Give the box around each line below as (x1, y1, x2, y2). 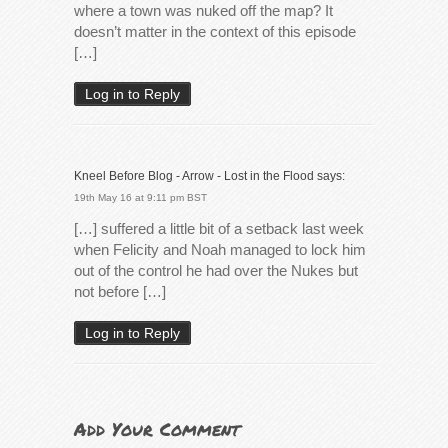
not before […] (74, 282, 166, 300)
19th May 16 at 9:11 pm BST (74, 191, 207, 203)
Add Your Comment (74, 415, 240, 442)
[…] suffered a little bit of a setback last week (74, 219, 364, 237)
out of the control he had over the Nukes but (74, 261, 358, 279)
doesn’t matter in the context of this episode (74, 22, 356, 40)
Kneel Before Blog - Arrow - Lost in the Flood (74, 168, 314, 183)
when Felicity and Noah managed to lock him (74, 240, 366, 258)
